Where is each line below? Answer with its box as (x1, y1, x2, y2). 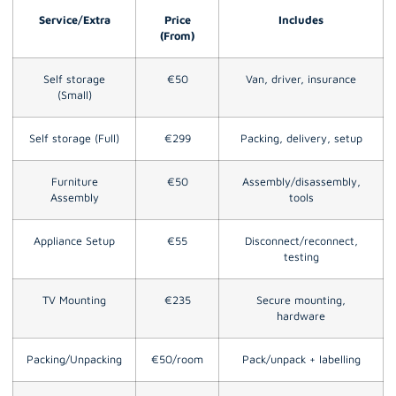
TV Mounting (42, 293, 106, 307)
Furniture (50, 174, 98, 188)
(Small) (57, 88, 92, 102)
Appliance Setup (34, 233, 115, 247)
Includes (278, 12, 324, 27)
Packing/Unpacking (27, 352, 122, 366)
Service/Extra (38, 12, 110, 27)
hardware (277, 308, 325, 323)
